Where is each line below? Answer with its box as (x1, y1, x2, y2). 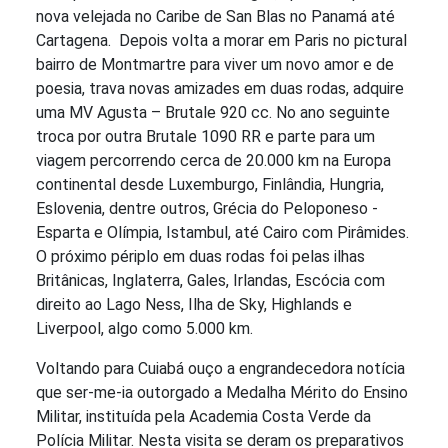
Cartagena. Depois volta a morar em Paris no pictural (36, 31, 407, 51)
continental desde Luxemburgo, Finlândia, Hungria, (36, 175, 384, 195)
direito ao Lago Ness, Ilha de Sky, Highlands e (36, 295, 352, 315)
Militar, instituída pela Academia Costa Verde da (36, 407, 371, 427)
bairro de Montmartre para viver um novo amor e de (36, 55, 394, 75)
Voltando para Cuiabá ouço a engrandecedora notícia (36, 359, 405, 379)
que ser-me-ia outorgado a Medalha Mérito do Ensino (36, 383, 408, 403)
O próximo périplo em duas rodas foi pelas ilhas (36, 247, 365, 267)
